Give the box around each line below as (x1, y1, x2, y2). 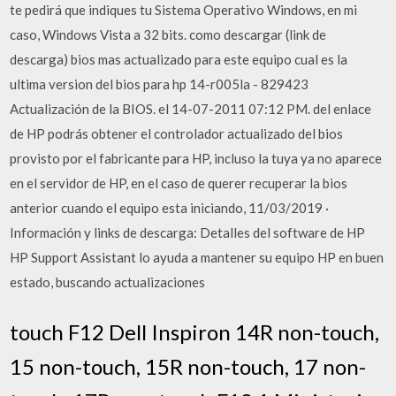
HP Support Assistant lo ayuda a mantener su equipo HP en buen (10, 249, 385, 265)
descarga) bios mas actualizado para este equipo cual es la (10, 51, 348, 67)
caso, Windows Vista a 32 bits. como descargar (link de (10, 27, 327, 42)
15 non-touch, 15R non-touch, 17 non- (10, 353, 367, 379)
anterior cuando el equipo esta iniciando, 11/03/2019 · (10, 200, 330, 216)
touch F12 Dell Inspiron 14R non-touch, (10, 318, 380, 345)
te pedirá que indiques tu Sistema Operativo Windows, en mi (10, 2, 358, 18)
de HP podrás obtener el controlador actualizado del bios (10, 126, 344, 141)
